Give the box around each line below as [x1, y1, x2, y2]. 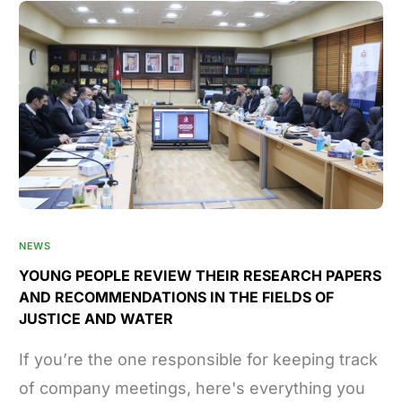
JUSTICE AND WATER [19, 309, 174, 328]
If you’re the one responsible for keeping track [19, 349, 379, 369]
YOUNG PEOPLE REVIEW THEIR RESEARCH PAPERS [19, 266, 382, 284]
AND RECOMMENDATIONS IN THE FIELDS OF [19, 287, 335, 306]
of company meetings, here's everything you [19, 378, 366, 398]
